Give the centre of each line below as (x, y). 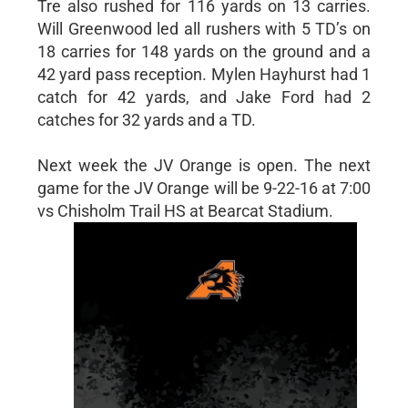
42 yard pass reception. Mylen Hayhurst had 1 (204, 74)
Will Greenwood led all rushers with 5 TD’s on (204, 28)
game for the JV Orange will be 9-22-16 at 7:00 (204, 188)
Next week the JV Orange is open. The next (204, 165)
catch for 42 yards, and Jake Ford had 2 (204, 97)
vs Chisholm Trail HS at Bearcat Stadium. (185, 210)
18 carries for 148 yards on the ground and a (204, 51)
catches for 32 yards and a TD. (146, 119)
